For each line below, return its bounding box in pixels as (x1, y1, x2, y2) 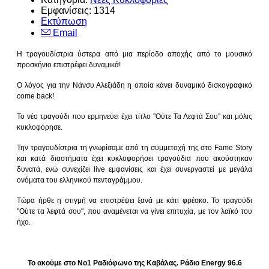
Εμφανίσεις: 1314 (41, 5, 115, 16)
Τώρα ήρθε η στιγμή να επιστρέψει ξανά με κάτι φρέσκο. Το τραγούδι (17, 196, 252, 205)
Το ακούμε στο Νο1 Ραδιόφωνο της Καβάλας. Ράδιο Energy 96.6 (27, 259, 242, 268)
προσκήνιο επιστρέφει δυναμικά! (17, 61, 121, 70)
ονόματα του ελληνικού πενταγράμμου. (17, 176, 142, 185)
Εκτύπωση (41, 16, 87, 27)
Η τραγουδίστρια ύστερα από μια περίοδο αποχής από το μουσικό (17, 50, 252, 59)
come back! (17, 92, 54, 101)
